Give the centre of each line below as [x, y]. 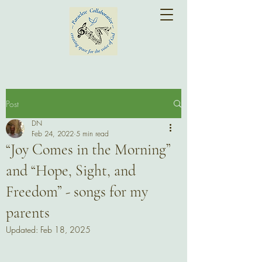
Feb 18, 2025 [65, 230]
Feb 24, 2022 [53, 134]
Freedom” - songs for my [77, 192]
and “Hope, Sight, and [71, 170]
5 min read [92, 134]
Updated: [23, 230]
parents [28, 213]
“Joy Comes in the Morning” [88, 149]
